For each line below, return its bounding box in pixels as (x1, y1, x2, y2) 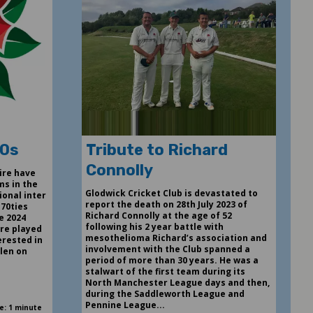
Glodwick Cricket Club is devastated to (85, 187, 258, 199)
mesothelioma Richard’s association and (85, 231, 267, 244)
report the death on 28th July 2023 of (85, 198, 247, 210)
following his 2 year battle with (85, 220, 224, 233)
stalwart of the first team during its (85, 265, 245, 277)
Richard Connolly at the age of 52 (85, 209, 232, 221)
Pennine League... (85, 298, 165, 311)
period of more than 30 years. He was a (85, 254, 259, 266)
